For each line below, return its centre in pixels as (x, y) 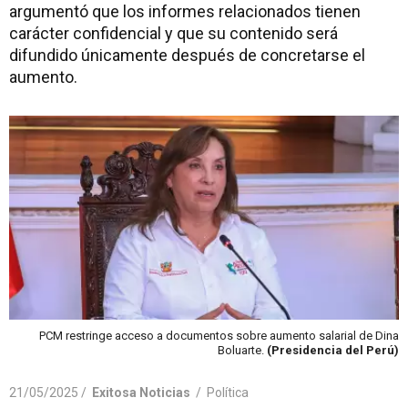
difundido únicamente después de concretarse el (187, 55)
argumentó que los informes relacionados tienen (185, 11)
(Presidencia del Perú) (333, 350)
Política (228, 392)
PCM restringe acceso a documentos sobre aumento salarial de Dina (219, 335)
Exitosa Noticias (141, 392)
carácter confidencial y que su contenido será (173, 33)
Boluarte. (242, 350)
